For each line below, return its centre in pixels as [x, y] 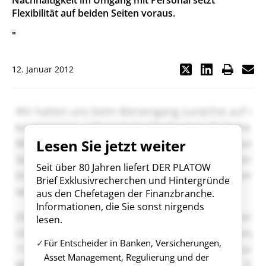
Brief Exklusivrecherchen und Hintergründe [133, 180]
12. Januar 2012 [43, 69]
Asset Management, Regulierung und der [126, 257]
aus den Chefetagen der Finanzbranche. [125, 194]
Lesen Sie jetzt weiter [111, 146]
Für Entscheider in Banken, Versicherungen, [133, 243]
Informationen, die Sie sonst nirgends [120, 207]
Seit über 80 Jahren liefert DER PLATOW [123, 167]
